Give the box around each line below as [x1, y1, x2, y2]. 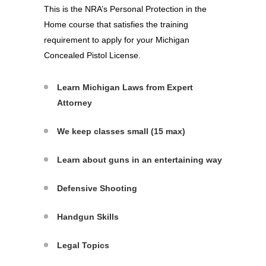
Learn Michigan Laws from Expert [57, 83, 193, 92]
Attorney [57, 98, 92, 107]
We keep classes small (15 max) [57, 126, 185, 136]
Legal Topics [57, 240, 109, 250]
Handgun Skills [57, 212, 119, 221]
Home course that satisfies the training [44, 20, 188, 29]
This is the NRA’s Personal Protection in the [44, 4, 207, 14]
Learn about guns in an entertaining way [57, 155, 222, 164]
